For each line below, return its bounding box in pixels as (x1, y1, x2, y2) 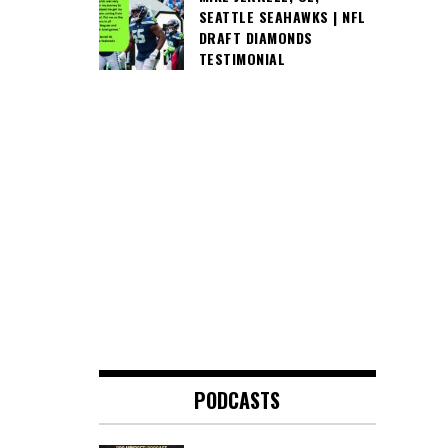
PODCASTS (194, 385, 281, 416)
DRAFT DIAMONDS (198, 27, 313, 49)
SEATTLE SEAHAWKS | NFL (198, 6, 366, 28)
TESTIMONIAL (198, 48, 285, 70)
